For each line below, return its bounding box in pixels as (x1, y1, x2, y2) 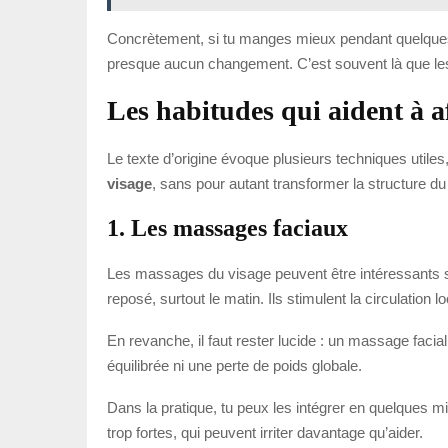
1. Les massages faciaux (107, 214, 348, 241)
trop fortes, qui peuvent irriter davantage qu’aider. (107, 423, 423, 441)
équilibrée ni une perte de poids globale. (107, 356, 362, 374)
